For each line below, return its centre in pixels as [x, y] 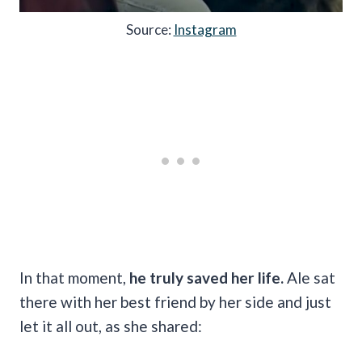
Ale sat [311, 278]
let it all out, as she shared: [111, 326]
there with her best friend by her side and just [175, 302]
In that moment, [74, 278]
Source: [149, 30]
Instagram [205, 30]
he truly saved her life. [208, 278]
